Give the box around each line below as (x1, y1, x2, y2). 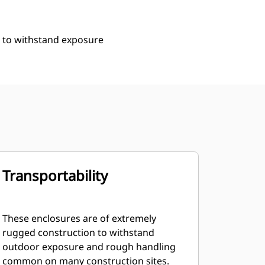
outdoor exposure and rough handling (2, 240, 176, 253)
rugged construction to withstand (2, 226, 154, 239)
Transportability (2, 166, 108, 185)
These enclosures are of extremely (2, 212, 156, 225)
